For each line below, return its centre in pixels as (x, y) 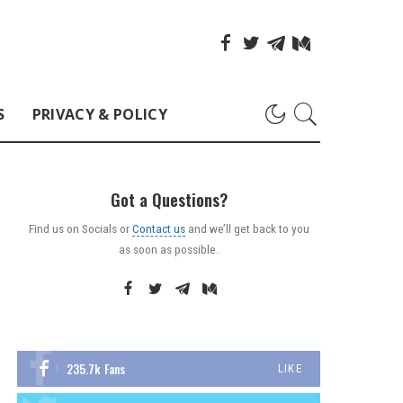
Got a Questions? (169, 199)
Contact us (158, 228)
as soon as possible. (169, 249)
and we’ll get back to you (247, 228)
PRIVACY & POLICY (99, 114)
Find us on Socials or (80, 228)
